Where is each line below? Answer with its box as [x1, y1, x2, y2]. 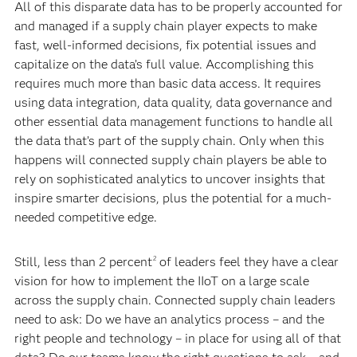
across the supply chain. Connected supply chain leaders [14, 292, 335, 308]
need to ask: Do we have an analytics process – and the [14, 311, 324, 327]
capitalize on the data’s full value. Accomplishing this [14, 56, 314, 72]
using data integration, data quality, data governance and [14, 94, 332, 110]
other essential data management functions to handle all [14, 113, 333, 129]
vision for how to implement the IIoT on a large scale [14, 273, 309, 288]
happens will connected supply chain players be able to [14, 151, 327, 167]
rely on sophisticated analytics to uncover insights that [14, 171, 325, 186]
